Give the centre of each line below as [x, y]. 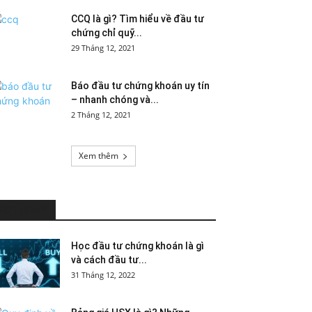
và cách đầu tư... [109, 260]
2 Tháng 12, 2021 [101, 115]
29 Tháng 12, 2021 [103, 48]
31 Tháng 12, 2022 [103, 275]
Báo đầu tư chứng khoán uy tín [140, 86]
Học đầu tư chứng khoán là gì [138, 246]
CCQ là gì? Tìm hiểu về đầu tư [138, 19]
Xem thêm [98, 156]
